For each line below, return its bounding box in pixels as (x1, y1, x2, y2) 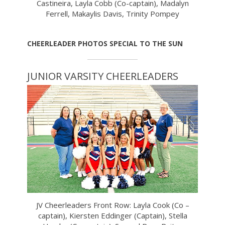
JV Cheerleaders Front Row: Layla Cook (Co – (36, 199, 189, 210)
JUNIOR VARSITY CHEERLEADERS (27, 69, 178, 83)
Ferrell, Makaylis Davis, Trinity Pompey (46, 8, 179, 19)
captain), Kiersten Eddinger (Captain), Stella (38, 210, 187, 220)
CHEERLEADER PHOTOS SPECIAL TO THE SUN (27, 39, 183, 49)
